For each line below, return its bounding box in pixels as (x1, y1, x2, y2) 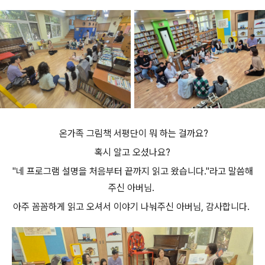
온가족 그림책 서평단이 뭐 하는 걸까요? (57, 128, 208, 140)
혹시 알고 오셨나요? (95, 147, 170, 159)
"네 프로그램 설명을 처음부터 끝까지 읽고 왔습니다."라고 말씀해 (12, 166, 253, 177)
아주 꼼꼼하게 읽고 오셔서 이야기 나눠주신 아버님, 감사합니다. (13, 201, 252, 213)
